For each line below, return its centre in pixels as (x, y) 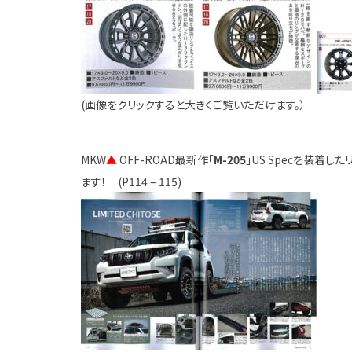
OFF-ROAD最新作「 (167, 159)
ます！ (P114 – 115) (132, 181)
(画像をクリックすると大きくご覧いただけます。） (194, 104)
